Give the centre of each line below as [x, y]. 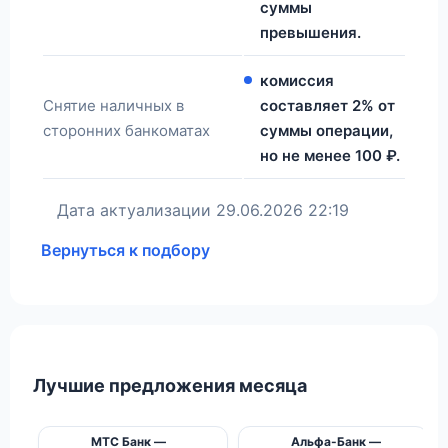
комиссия [297, 80]
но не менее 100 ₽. [330, 155]
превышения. [310, 32]
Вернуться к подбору [125, 249]
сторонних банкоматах [126, 130]
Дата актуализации [134, 209]
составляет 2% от [327, 105]
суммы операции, [326, 130]
